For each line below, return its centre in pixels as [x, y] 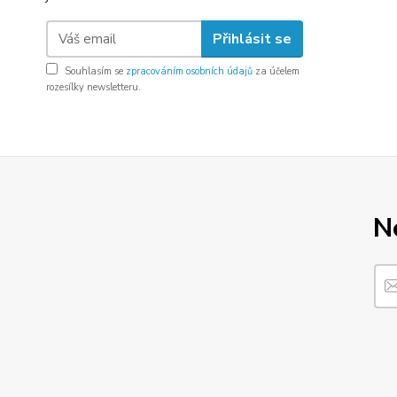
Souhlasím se [95, 71]
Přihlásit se [252, 39]
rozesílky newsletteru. [93, 87]
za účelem [276, 71]
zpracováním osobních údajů [189, 71]
